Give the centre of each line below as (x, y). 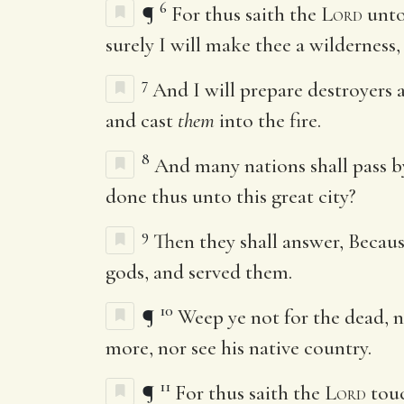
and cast (142, 120)
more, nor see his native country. (239, 348)
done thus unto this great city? (231, 196)
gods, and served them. (199, 272)
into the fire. (268, 120)
